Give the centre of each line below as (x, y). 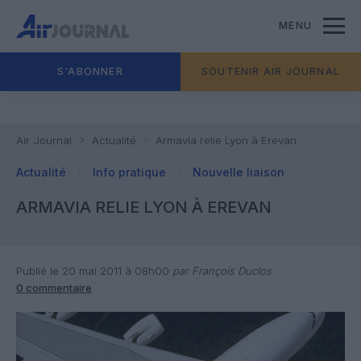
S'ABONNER (90, 71)
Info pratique (129, 172)
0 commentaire (54, 288)
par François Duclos (220, 271)
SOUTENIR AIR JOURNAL (271, 71)
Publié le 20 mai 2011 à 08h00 (93, 271)
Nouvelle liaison (239, 172)
